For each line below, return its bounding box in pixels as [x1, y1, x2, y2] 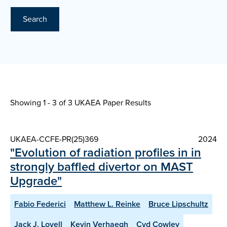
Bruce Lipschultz [148, 198, 208, 210]
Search [23, 13, 47, 25]
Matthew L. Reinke [74, 198, 140, 210]
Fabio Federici [14, 198, 66, 210]
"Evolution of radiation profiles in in [10, 143, 201, 162]
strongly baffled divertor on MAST [10, 158, 193, 176]
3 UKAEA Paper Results [68, 97, 151, 109]
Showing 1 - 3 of [10, 97, 68, 109]
